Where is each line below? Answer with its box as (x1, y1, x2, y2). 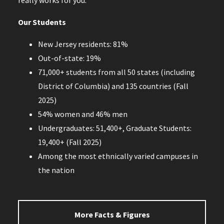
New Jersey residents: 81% (37, 38, 128, 49)
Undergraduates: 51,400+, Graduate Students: (37, 122, 191, 133)
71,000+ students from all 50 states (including (37, 66, 195, 77)
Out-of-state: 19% (37, 52, 101, 63)
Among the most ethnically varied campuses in (37, 150, 198, 161)
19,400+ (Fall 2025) (37, 136, 101, 147)
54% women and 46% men (37, 108, 127, 119)
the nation (37, 164, 74, 175)
